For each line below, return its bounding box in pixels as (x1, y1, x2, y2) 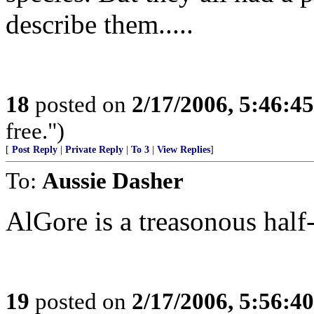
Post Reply (12, 144, 57, 155)
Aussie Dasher (42, 168, 184, 193)
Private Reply (65, 144, 123, 155)
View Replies (157, 144, 210, 155)
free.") (6, 118, 64, 144)
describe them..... (6, 9, 193, 39)
